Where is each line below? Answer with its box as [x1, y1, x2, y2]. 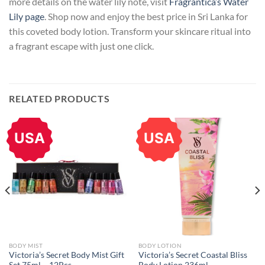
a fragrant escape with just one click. [9, 40, 154, 51]
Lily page [9, 10, 44, 22]
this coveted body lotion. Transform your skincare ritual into [9, 25, 251, 37]
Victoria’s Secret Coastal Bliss [138, 250, 247, 260]
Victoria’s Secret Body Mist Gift [8, 250, 124, 260]
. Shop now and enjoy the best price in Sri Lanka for [44, 10, 248, 22]
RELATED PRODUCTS [9, 92, 110, 104]
